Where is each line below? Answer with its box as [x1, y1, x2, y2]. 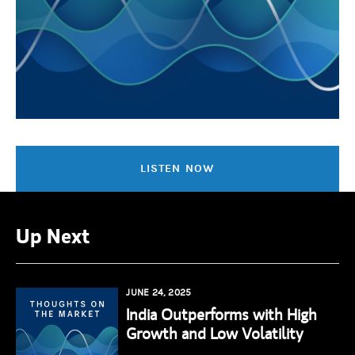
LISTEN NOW [139, 161, 215, 175]
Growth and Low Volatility [126, 322, 304, 344]
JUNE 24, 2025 [126, 286, 192, 298]
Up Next [16, 220, 90, 250]
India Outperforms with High [126, 303, 318, 325]
